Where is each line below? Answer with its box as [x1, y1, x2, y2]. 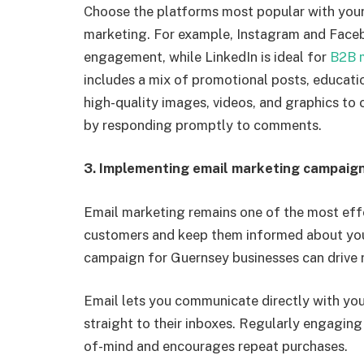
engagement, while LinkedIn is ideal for [84, 48, 330, 65]
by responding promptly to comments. [84, 116, 322, 133]
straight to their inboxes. [84, 315, 236, 332]
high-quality [84, 93, 162, 110]
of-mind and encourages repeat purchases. [84, 338, 348, 355]
